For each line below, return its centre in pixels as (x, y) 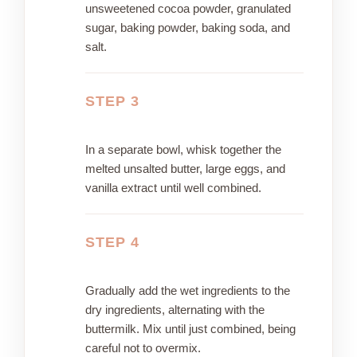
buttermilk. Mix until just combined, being (190, 329)
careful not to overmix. (143, 348)
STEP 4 (112, 243)
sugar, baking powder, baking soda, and (188, 28)
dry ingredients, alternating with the (175, 310)
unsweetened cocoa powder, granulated (188, 9)
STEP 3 (112, 102)
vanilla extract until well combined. (173, 188)
